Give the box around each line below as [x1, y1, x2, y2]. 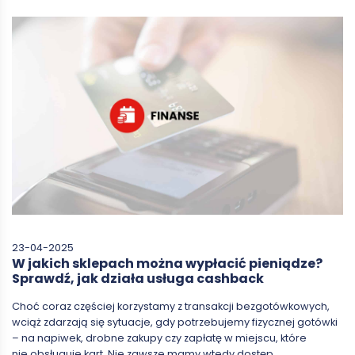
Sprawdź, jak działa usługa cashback [12, 269, 264, 288]
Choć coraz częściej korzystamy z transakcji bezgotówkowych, [12, 300, 330, 314]
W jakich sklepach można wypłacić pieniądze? [12, 254, 323, 273]
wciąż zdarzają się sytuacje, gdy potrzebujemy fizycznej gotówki [12, 315, 338, 330]
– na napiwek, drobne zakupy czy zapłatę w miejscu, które [12, 331, 307, 345]
